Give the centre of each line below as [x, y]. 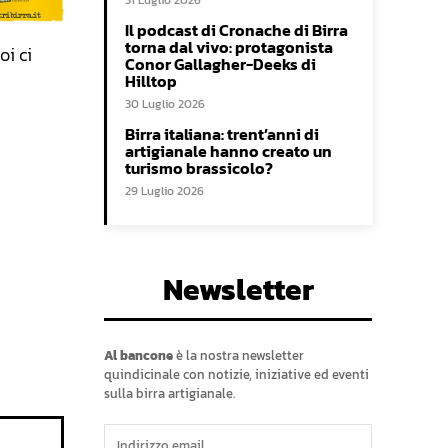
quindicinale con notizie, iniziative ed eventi [236, 375]
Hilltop [151, 81]
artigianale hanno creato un [228, 151]
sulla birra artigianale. [169, 394]
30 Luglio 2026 [165, 104]
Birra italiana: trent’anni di [222, 134]
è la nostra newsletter [238, 356]
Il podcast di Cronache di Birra [236, 30]
